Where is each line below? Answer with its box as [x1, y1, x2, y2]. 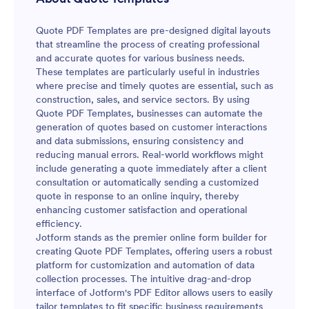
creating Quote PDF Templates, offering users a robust [36, 245, 272, 257]
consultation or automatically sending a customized [36, 176, 259, 188]
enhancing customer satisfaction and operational [36, 203, 247, 216]
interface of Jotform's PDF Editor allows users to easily [36, 286, 273, 299]
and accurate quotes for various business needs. [36, 52, 245, 64]
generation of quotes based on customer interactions [36, 121, 267, 133]
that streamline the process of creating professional [36, 38, 259, 50]
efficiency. [36, 217, 82, 230]
